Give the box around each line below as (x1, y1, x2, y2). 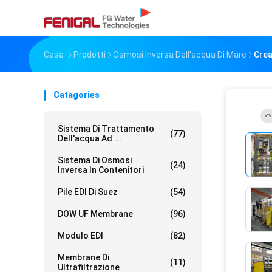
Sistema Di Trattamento (58, 124, 154, 134)
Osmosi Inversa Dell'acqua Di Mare (113, 50, 246, 59)
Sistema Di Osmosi (58, 155, 132, 165)
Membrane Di (58, 253, 109, 262)
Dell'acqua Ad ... (58, 134, 121, 143)
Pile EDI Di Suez (58, 187, 118, 197)
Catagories (53, 90, 100, 100)
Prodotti (73, 50, 106, 59)
